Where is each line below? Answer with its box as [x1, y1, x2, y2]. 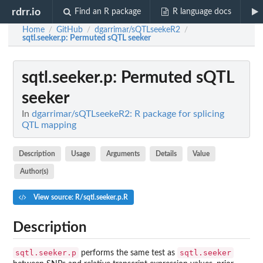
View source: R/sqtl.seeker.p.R [31, 193, 128, 201]
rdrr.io [12, 6, 41, 17]
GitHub [56, 26, 83, 34]
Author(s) [19, 167, 48, 175]
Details [156, 150, 177, 157]
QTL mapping [22, 120, 76, 130]
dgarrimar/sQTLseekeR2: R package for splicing [32, 109, 224, 119]
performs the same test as [79, 249, 177, 258]
